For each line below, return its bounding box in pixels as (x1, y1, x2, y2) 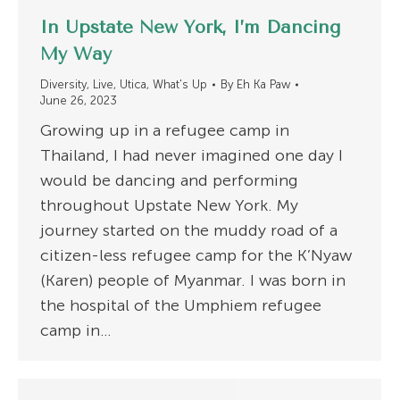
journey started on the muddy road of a (40, 221, 337, 241)
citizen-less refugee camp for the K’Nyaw (40, 246, 352, 266)
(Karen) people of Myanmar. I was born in (40, 271, 346, 291)
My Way (40, 44, 112, 65)
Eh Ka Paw (237, 78, 290, 92)
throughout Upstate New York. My (40, 196, 298, 216)
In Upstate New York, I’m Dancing (40, 17, 341, 38)
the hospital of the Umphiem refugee (40, 296, 321, 316)
